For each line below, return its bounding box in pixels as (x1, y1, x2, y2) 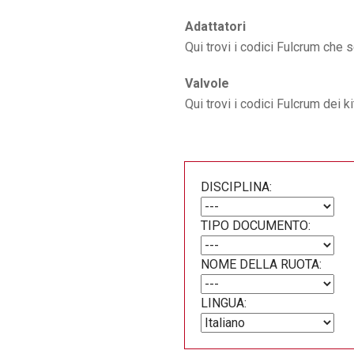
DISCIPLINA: (201, 179, 272, 194)
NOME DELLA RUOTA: (201, 257, 322, 272)
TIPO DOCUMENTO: (201, 218, 311, 233)
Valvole (185, 76, 229, 91)
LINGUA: (201, 296, 247, 311)
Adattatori (185, 19, 246, 34)
